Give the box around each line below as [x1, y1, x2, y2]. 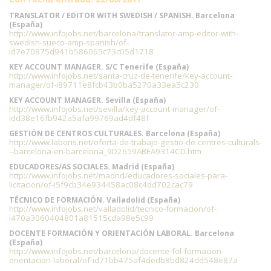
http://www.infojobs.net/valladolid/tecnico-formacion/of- [9, 203, 217, 214]
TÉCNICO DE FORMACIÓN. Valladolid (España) [9, 195, 180, 205]
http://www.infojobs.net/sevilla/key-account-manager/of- [9, 103, 220, 114]
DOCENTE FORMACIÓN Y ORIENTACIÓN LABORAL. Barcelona [9, 228, 234, 238]
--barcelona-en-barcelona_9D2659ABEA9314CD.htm [9, 146, 201, 157]
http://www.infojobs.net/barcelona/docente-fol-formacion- [9, 246, 224, 256]
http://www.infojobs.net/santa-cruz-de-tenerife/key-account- [9, 70, 232, 81]
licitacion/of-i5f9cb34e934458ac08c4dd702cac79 [9, 179, 193, 190]
